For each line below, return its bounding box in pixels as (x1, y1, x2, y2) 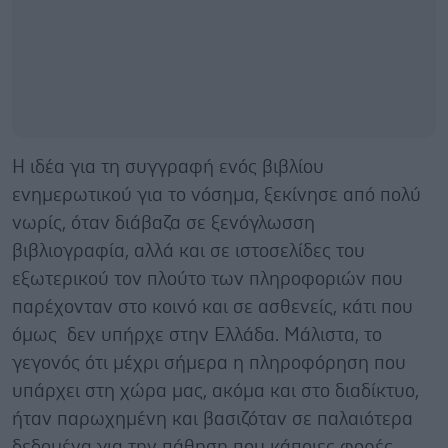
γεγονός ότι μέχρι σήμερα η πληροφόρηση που (12, 353, 406, 373)
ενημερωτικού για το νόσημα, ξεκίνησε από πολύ (12, 185, 421, 205)
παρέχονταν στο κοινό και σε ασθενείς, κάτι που (12, 297, 413, 317)
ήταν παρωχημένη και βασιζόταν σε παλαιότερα (12, 409, 413, 429)
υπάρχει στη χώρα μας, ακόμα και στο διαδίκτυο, (12, 381, 419, 401)
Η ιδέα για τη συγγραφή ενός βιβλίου (12, 157, 324, 177)
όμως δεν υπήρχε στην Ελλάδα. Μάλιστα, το (12, 325, 382, 345)
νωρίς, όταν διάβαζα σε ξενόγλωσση (12, 213, 315, 233)
